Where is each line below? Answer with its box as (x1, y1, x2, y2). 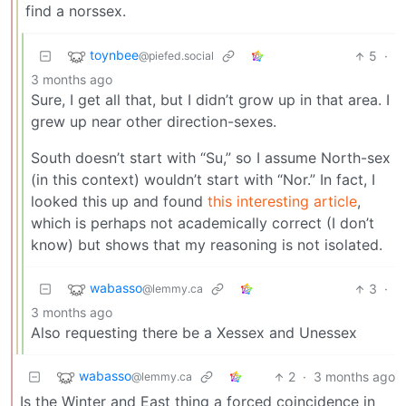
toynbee (90, 47, 139, 63)
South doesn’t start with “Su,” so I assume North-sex (31, 149, 391, 168)
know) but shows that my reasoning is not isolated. (31, 236, 382, 255)
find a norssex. (25, 2, 126, 21)
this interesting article (208, 192, 357, 211)
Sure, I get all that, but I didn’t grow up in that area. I (31, 91, 390, 110)
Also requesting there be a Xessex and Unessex (31, 324, 357, 343)
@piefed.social (139, 49, 214, 63)
